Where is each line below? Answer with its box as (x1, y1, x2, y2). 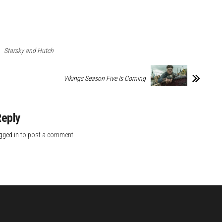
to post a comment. (18, 131, 75, 139)
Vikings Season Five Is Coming (63, 74, 146, 83)
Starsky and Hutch (4, 47, 54, 55)
